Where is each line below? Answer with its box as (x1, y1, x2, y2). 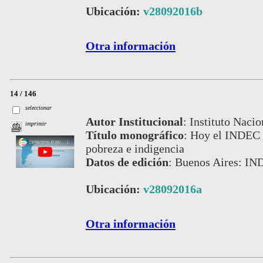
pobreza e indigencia (85, 141, 184, 155)
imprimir (25, 120, 47, 127)
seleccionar (25, 104, 52, 111)
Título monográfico (85, 128, 184, 141)
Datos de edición (85, 155, 168, 168)
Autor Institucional (85, 114, 183, 128)
